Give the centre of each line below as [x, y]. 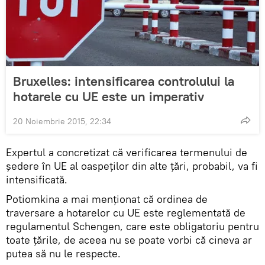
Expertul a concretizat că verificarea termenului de [127, 153]
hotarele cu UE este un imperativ [109, 97]
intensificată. [37, 180]
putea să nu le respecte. [63, 254]
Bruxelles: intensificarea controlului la [124, 81]
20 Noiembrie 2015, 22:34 [62, 122]
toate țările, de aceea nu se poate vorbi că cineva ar [129, 240]
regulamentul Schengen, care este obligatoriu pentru [132, 227]
